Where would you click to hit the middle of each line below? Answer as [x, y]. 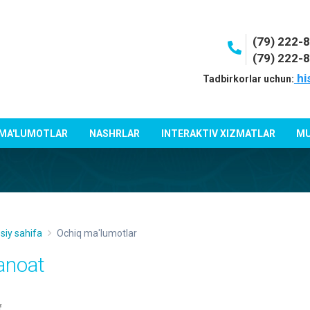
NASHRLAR [114, 133]
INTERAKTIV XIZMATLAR [218, 133]
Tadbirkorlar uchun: [248, 79]
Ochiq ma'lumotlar [97, 233]
